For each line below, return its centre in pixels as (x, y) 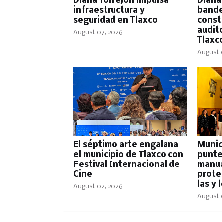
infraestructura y (109, 11)
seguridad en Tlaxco (115, 21)
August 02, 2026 (98, 187)
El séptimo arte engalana (126, 145)
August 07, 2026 (98, 32)
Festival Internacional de (126, 165)
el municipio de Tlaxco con (128, 155)
